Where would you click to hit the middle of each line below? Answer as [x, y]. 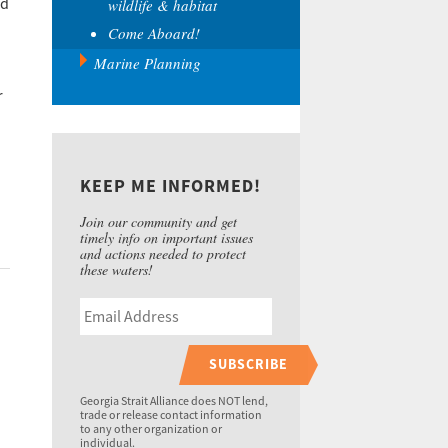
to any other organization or [151, 429]
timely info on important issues [166, 237]
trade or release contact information [171, 415]
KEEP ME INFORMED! [170, 186]
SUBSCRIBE [248, 364]
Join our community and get [158, 221]
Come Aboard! [154, 33]
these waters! [116, 269]
